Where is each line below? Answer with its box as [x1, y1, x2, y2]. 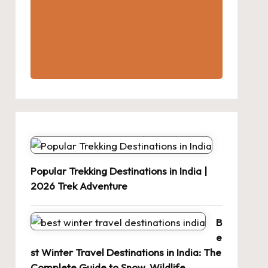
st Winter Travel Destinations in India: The [30, 246, 221, 259]
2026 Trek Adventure [30, 179, 127, 193]
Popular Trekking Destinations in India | [30, 165, 207, 178]
